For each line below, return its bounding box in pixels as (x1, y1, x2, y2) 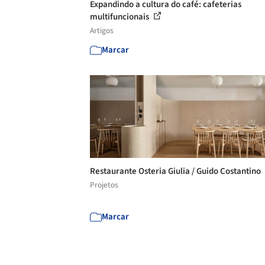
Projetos (90, 179, 118, 190)
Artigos (90, 25, 114, 36)
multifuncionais (90, 11, 151, 23)
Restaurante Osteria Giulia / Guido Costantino (90, 165, 263, 177)
